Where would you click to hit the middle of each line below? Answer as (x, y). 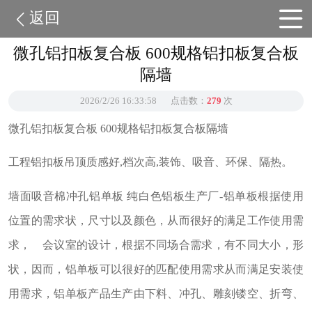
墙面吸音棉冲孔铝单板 (66, 196)
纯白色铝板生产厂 (173, 196)
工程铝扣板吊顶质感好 (64, 162)
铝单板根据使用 (264, 196)
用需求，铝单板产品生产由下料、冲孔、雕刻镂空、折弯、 (156, 293)
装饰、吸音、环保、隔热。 (225, 162)
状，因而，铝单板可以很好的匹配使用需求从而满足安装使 (156, 269)
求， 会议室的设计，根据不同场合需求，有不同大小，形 (156, 244)
